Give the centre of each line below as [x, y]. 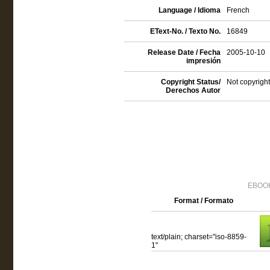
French [238, 10]
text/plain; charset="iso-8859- [199, 237]
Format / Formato [204, 201]
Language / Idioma [189, 10]
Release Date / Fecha [184, 52]
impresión [203, 61]
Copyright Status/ [190, 82]
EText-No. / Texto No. [185, 31]
